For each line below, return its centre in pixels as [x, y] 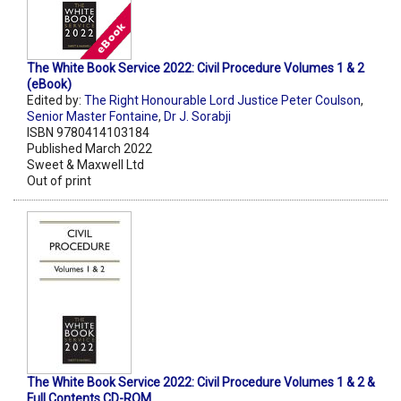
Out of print [59, 180]
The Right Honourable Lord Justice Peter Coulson [222, 100]
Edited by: [55, 100]
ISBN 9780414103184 [88, 132]
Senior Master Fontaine [93, 116]
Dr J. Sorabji [197, 116]
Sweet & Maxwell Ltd [85, 164]
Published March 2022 [90, 148]
